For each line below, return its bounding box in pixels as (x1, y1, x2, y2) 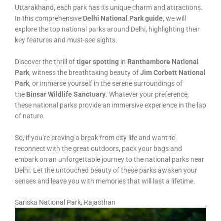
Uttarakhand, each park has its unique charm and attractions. (15, 3, 203, 11)
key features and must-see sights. (15, 36, 117, 44)
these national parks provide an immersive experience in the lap (15, 101, 206, 109)
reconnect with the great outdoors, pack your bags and (15, 144, 182, 152)
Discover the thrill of (15, 57, 76, 66)
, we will (163, 14, 186, 22)
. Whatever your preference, (106, 90, 189, 98)
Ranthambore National (127, 57, 199, 66)
